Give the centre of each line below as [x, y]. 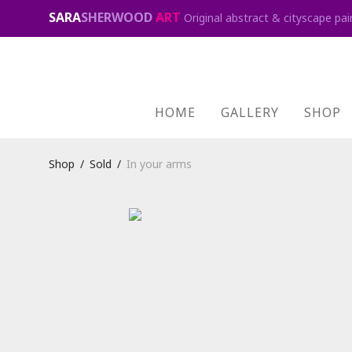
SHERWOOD [117, 17]
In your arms [159, 164]
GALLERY [250, 113]
